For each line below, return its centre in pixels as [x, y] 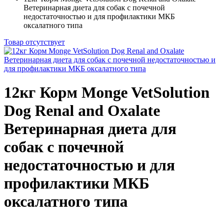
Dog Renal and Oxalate [82, 111]
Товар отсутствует [34, 42]
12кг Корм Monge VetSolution [107, 93]
